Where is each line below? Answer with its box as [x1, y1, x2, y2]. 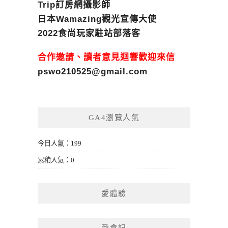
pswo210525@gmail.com [38, 66, 148, 76]
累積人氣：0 [38, 156, 74, 164]
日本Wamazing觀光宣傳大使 [38, 14, 157, 24]
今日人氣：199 [38, 139, 81, 147]
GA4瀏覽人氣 [88, 113, 140, 122]
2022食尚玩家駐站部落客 [38, 28, 140, 39]
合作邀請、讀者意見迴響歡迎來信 [38, 52, 175, 62]
